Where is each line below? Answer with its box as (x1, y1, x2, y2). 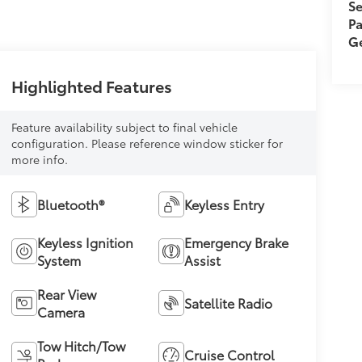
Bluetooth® (36, 194, 104, 213)
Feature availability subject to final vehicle (11, 118, 238, 135)
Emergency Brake (184, 232, 289, 251)
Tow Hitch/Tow (36, 335, 125, 355)
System (36, 250, 81, 269)
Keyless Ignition (36, 232, 133, 251)
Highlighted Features (11, 74, 172, 97)
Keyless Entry (184, 194, 265, 213)
